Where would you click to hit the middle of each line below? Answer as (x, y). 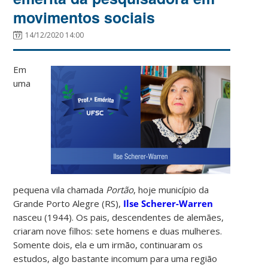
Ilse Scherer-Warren (168, 203)
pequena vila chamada (60, 189)
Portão (120, 189)
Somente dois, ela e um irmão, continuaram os (108, 244)
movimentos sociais (84, 17)
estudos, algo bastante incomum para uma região (115, 258)
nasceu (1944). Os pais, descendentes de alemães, (119, 217)
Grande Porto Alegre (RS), (68, 203)
